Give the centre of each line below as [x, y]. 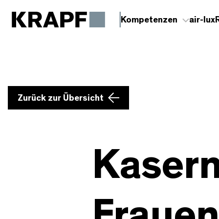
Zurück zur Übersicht [61, 98]
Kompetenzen [149, 20]
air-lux [202, 20]
